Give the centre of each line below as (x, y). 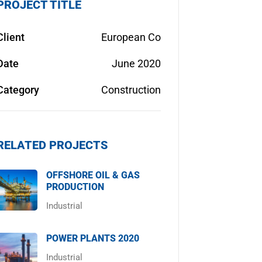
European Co (131, 37)
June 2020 (136, 63)
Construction (131, 90)
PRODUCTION (75, 187)
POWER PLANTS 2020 (92, 238)
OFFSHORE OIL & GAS (93, 175)
